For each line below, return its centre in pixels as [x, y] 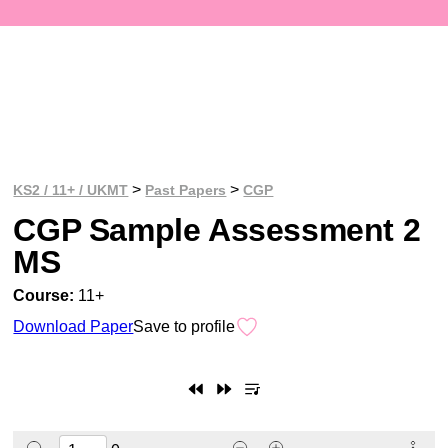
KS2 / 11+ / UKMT [71, 189]
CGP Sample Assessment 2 [217, 229]
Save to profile [184, 326]
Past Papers [186, 189]
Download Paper [73, 326]
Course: [44, 295]
